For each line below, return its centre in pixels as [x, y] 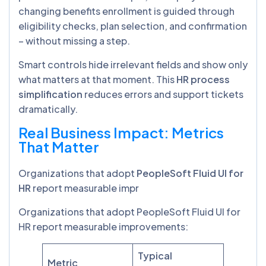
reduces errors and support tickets [163, 94]
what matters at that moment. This [97, 79]
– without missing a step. [75, 40]
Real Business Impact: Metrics [121, 132]
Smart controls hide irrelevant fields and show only [133, 64]
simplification [50, 94]
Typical [155, 255]
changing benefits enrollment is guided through [126, 11]
